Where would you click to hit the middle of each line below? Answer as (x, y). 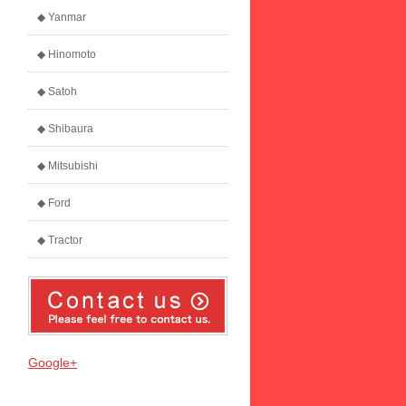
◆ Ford (54, 203)
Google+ (53, 362)
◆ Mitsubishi (68, 166)
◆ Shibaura (65, 129)
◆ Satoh (57, 92)
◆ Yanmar (62, 17)
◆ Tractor (60, 240)
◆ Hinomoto (67, 54)
